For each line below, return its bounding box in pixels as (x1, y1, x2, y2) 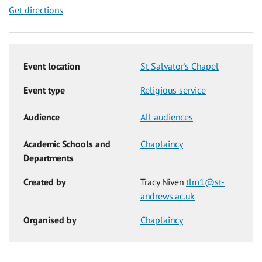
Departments (23, 152, 74, 164)
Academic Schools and (23, 138, 111, 150)
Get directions (9, 4, 63, 16)
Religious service (140, 84, 206, 96)
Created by (23, 176, 65, 188)
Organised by (23, 214, 76, 226)
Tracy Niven (140, 176, 186, 188)
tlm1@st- (186, 176, 225, 188)
